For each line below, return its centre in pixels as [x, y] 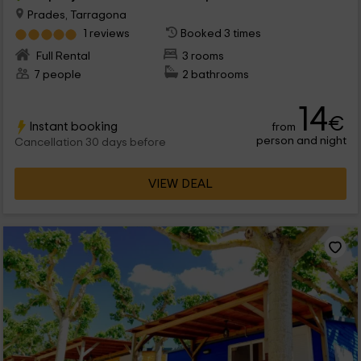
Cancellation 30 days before [90, 143]
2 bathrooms [216, 75]
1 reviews [106, 34]
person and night [302, 141]
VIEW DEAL [180, 184]
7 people [57, 75]
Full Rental [62, 56]
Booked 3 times [221, 34]
